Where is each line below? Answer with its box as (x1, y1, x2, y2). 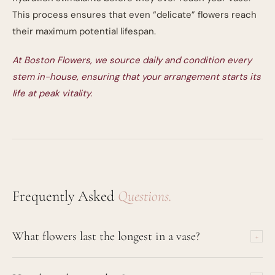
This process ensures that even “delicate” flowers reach (12, 9, 257, 21)
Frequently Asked (12, 187, 118, 205)
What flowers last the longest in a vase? (12, 229, 200, 244)
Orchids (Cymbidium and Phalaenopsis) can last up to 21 (12, 259, 256, 271)
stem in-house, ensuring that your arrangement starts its (12, 71, 261, 83)
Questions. (118, 187, 172, 205)
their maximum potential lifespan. (12, 25, 156, 37)
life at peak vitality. (12, 87, 92, 99)
